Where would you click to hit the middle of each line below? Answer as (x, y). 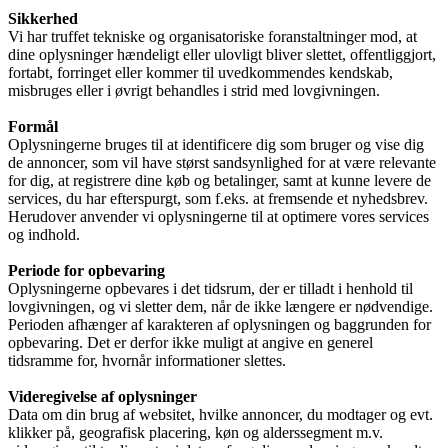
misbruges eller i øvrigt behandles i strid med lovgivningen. (194, 90)
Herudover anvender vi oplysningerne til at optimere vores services (218, 216)
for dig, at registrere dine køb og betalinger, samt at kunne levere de (219, 180)
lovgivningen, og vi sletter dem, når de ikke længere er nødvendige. (220, 306)
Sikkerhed (43, 18)
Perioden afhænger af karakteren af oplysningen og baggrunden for (219, 324)
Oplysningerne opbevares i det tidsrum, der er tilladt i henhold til (210, 288)
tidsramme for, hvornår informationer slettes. (147, 360)
